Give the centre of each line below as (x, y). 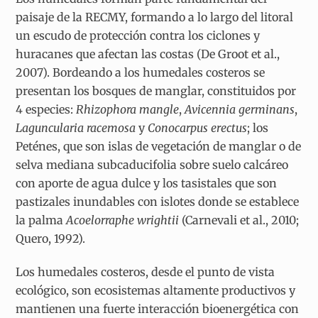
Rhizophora (106, 110)
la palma (41, 220)
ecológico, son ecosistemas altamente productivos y (156, 291)
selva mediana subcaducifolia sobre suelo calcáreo (152, 165)
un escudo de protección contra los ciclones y (138, 36)
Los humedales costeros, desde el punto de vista (146, 272)
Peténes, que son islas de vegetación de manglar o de (159, 147)
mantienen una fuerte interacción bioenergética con (158, 309)
